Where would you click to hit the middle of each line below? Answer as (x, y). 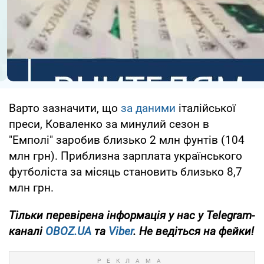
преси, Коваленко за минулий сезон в (109, 124)
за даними (148, 108)
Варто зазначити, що (65, 108)
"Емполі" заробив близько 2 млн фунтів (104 (127, 140)
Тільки (26, 215)
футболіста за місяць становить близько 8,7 (126, 171)
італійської (206, 108)
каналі (27, 231)
